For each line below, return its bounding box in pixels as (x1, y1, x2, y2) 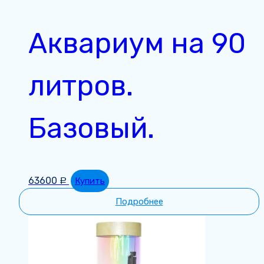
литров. (28, 68, 133, 103)
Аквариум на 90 (28, 26, 246, 60)
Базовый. (28, 111, 154, 145)
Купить (75, 175, 105, 186)
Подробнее (115, 196, 163, 207)
